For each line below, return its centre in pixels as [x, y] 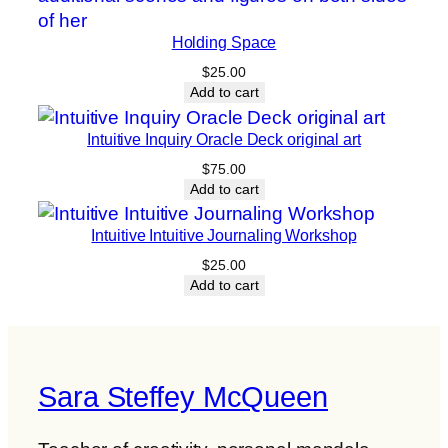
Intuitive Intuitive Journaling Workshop [224, 235]
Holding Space [224, 41]
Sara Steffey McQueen [183, 397]
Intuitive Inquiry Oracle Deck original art [224, 138]
